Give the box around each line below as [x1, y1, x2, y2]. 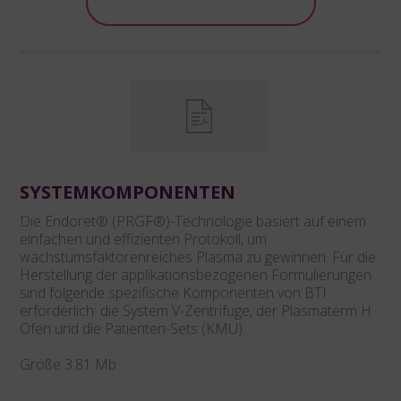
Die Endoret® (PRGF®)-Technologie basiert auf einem [20, 211, 366, 231]
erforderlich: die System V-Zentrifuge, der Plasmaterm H [20, 301, 371, 320]
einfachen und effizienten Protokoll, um [20, 229, 267, 249]
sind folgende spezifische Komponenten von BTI [20, 283, 327, 303]
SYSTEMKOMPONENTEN [20, 180, 235, 204]
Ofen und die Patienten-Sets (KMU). [20, 319, 245, 338]
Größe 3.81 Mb [20, 354, 116, 374]
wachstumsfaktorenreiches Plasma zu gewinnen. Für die [20, 247, 376, 267]
